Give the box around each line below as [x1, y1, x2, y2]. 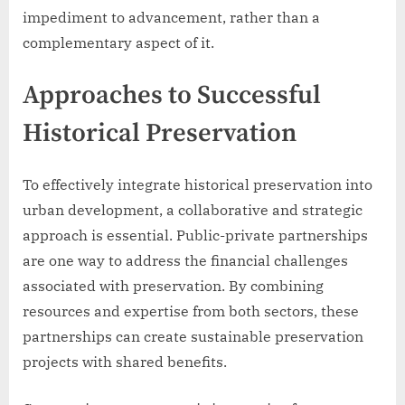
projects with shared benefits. [23, 352, 227, 371]
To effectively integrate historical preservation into [23, 174, 372, 193]
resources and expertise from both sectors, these [23, 301, 359, 320]
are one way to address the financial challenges [23, 250, 348, 269]
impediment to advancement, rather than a [23, 7, 320, 26]
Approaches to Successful [23, 79, 321, 112]
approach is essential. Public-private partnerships [23, 225, 368, 244]
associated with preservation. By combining [23, 276, 324, 295]
